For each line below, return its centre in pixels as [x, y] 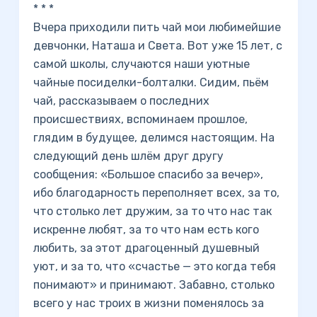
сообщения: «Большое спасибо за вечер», [148, 174]
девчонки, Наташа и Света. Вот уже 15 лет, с [157, 46]
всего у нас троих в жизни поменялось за [148, 303]
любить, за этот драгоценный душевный [146, 248]
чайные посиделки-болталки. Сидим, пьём [151, 82]
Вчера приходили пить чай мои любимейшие [157, 27]
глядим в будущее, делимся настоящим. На [154, 138]
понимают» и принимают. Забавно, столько [154, 285]
